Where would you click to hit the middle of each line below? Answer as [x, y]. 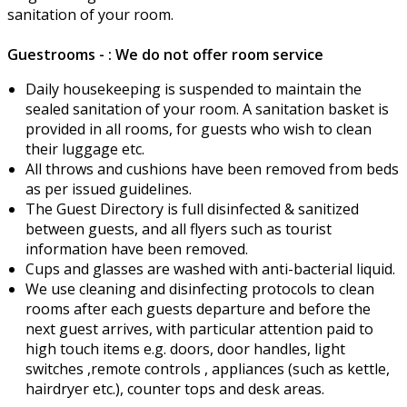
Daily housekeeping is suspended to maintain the [194, 89]
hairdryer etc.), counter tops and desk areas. [175, 389]
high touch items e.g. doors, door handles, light [185, 349]
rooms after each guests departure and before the [198, 309]
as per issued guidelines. [109, 189]
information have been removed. [137, 249]
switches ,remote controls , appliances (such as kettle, [208, 369]
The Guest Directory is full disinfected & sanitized [192, 209]
